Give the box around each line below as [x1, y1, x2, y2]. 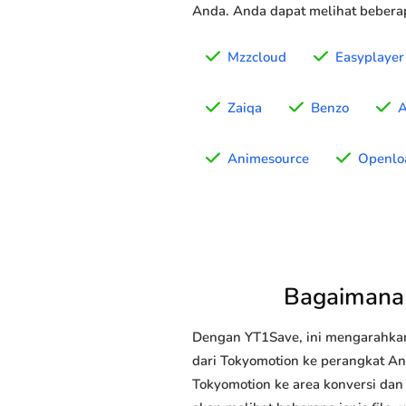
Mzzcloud [227, 48, 286, 67]
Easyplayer [335, 48, 404, 67]
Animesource [227, 150, 309, 169]
